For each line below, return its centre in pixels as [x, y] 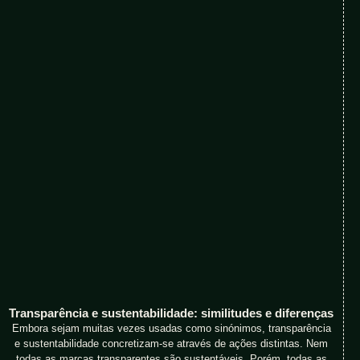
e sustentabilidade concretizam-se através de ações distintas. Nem [172, 344]
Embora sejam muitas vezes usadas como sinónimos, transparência [171, 329]
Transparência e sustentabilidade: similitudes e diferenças [172, 313]
